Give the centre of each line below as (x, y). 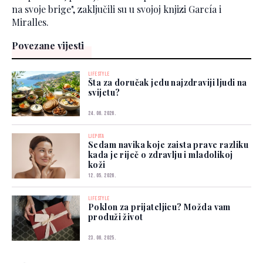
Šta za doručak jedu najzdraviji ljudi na (168, 83)
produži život (116, 217)
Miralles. (30, 22)
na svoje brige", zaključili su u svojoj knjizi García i (117, 9)
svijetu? (104, 93)
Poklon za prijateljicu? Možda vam (159, 207)
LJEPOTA (96, 136)
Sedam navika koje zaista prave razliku (168, 145)
